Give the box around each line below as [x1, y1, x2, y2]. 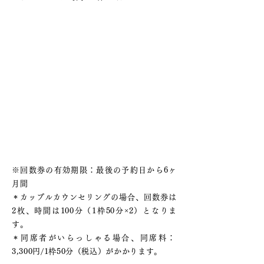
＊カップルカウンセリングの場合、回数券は [12, 193, 177, 201]
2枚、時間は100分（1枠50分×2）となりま [12, 207, 177, 214]
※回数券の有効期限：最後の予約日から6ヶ [12, 166, 177, 174]
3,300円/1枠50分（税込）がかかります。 [12, 247, 162, 255]
